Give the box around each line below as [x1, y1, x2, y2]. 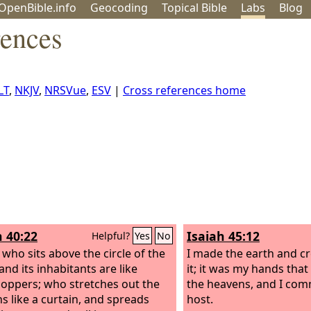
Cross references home [123, 83, 246, 98]
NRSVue [44, 83, 86, 98]
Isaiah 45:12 [187, 228, 260, 244]
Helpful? [92, 229, 133, 242]
